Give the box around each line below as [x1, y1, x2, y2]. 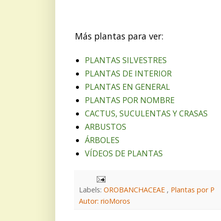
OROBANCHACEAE [104, 184, 167, 194]
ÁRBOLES [85, 134, 119, 146]
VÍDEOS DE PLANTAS [85, 147, 163, 159]
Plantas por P [171, 184, 215, 194]
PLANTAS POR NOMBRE [85, 94, 175, 106]
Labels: [79, 184, 104, 194]
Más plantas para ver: [75, 30, 163, 42]
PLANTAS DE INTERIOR [85, 68, 172, 79]
